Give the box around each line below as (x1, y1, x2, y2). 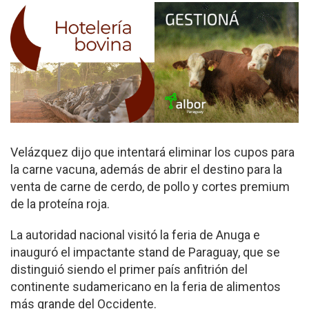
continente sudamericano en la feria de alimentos (10, 279, 281, 295)
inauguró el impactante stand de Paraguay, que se (10, 245, 280, 260)
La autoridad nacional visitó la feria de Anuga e (10, 228, 260, 243)
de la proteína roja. (10, 197, 110, 212)
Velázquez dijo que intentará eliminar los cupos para (10, 145, 295, 160)
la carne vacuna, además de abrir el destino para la (10, 162, 282, 177)
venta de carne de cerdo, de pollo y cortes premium (10, 179, 290, 195)
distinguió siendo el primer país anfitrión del (10, 262, 248, 277)
